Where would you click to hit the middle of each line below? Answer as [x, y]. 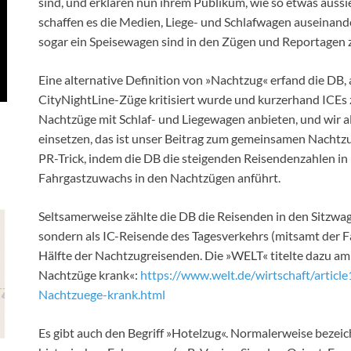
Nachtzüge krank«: [89, 275]
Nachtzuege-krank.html [102, 295]
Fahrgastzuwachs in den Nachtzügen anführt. [159, 178]
